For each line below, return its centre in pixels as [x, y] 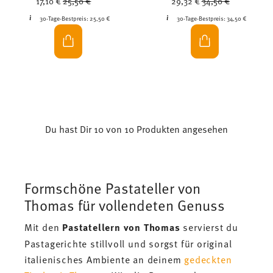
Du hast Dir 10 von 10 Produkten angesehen [136, 129]
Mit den [43, 227]
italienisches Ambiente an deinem [104, 259]
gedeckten [208, 259]
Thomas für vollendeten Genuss [124, 205]
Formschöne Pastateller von [112, 188]
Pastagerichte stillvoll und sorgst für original [128, 243]
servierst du [209, 227]
